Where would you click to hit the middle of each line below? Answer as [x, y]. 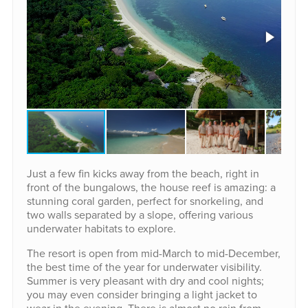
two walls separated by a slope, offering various [140, 215]
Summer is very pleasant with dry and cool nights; [145, 281]
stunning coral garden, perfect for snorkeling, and [145, 201]
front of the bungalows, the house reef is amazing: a [151, 187]
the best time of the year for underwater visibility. [144, 267]
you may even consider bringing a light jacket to [142, 295]
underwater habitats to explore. [101, 229]
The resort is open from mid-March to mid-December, [153, 253]
